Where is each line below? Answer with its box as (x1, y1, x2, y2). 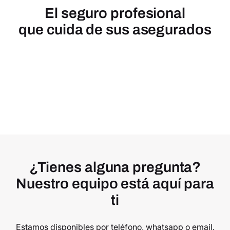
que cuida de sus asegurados (18, 22, 212, 38)
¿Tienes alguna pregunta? (29, 159, 201, 176)
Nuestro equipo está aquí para (15, 176, 215, 192)
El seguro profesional (45, 5, 185, 22)
